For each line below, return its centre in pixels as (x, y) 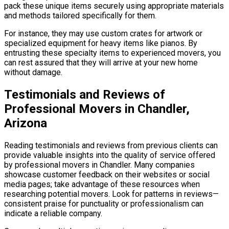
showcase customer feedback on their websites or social (107, 175)
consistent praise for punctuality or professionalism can (104, 204)
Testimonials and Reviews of (85, 95)
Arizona (26, 123)
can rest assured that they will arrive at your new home (101, 63)
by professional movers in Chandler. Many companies (99, 165)
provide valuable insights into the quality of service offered (110, 155)
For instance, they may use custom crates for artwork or (103, 34)
